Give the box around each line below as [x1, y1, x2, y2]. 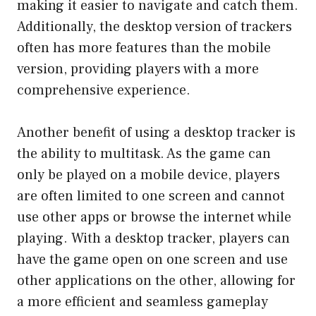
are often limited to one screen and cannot [17, 186, 285, 205]
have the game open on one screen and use [17, 250, 288, 269]
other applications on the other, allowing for [17, 271, 296, 290]
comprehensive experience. [17, 80, 190, 99]
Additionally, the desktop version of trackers [17, 17, 292, 36]
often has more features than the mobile [17, 38, 271, 57]
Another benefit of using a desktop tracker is [17, 123, 296, 142]
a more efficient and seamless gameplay [17, 292, 268, 311]
